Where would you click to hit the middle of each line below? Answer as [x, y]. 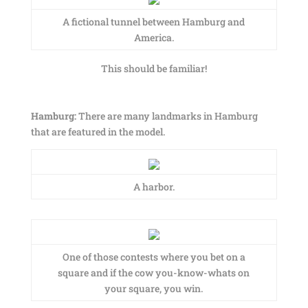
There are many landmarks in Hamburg [167, 116]
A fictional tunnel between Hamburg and [154, 22]
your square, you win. [154, 288]
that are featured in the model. [98, 132]
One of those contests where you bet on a [154, 257]
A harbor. [154, 187]
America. [154, 37]
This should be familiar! [154, 68]
